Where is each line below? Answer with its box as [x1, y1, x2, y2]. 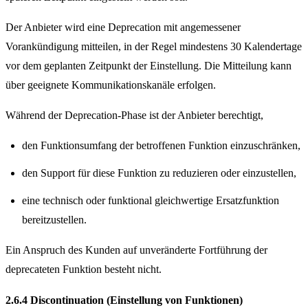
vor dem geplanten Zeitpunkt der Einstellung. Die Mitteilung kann [5, 60, 291, 72]
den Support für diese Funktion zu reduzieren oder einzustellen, [22, 167, 296, 179]
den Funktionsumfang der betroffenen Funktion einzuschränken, [22, 140, 300, 152]
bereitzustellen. [22, 214, 87, 226]
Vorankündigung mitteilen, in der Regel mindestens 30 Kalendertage [5, 41, 302, 53]
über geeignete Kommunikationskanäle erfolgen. [5, 79, 216, 91]
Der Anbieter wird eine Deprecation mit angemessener [5, 21, 241, 34]
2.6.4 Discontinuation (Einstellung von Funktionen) [5, 294, 243, 306]
